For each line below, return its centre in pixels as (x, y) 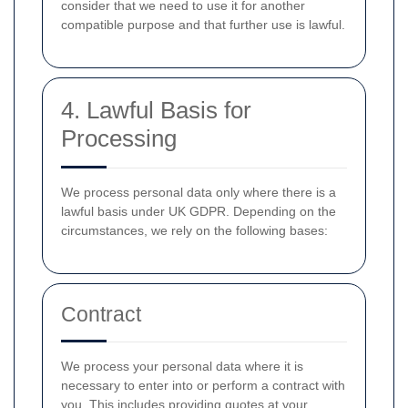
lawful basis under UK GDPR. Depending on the (199, 211)
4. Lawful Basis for (156, 110)
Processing (119, 138)
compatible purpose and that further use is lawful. (203, 25)
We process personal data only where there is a (199, 192)
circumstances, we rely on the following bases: (194, 230)
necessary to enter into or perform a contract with (203, 385)
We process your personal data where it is (182, 366)
